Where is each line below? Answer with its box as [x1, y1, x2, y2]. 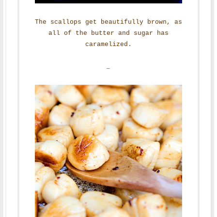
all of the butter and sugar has [48, 30, 169, 37]
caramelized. [85, 41, 132, 48]
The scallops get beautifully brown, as [34, 18, 182, 26]
